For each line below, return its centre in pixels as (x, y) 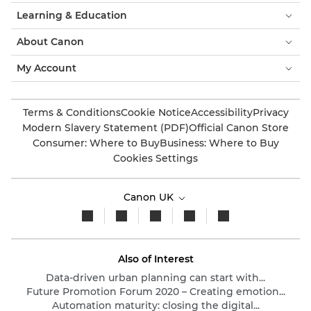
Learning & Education (72, 16)
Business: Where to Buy (219, 143)
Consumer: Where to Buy (96, 143)
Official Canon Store (239, 128)
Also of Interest (155, 259)
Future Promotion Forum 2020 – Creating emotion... (155, 292)
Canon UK (150, 197)
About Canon (50, 42)
